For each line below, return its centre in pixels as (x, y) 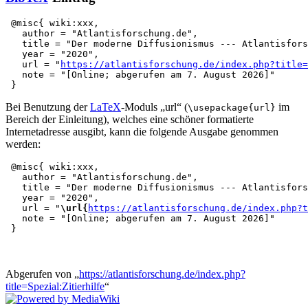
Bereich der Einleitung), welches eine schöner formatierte (130, 120)
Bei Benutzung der (48, 107)
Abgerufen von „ (42, 274)
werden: (23, 144)
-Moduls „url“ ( (154, 107)
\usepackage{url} (232, 108)
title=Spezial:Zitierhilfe (55, 287)
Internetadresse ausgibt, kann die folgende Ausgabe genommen (142, 132)
